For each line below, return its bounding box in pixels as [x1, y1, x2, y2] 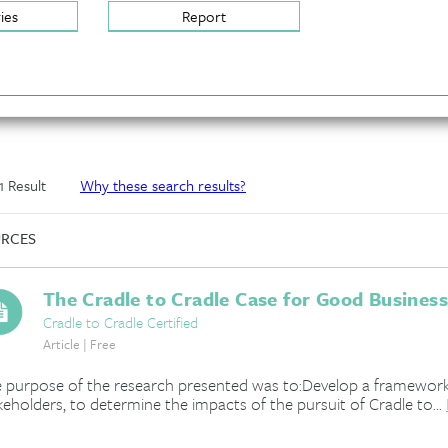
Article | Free [42, 334, 116, 354]
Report [182, 5, 227, 27]
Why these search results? [80, 174, 246, 196]
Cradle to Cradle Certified [42, 311, 198, 333]
